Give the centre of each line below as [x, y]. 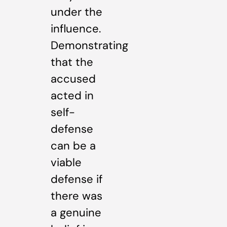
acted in [72, 95]
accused [73, 79]
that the [72, 62]
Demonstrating [89, 45]
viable [66, 162]
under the [77, 12]
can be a [73, 145]
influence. [76, 28]
